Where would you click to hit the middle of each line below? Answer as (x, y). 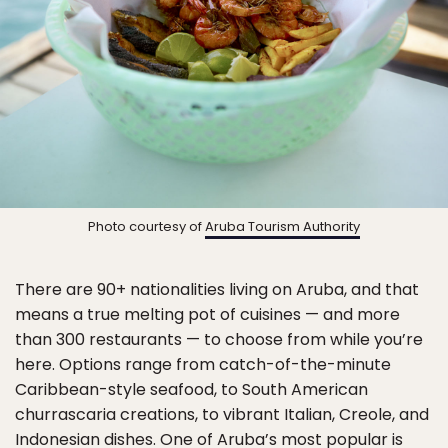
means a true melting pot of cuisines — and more (207, 315)
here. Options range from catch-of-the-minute (203, 365)
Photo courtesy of (146, 227)
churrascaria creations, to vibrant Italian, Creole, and (222, 415)
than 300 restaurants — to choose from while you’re (219, 340)
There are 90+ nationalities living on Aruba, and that (217, 290)
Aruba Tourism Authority (282, 227)
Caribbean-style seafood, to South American (191, 390)
